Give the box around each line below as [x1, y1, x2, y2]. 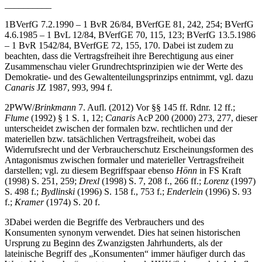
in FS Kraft [197, 165, 241, 175]
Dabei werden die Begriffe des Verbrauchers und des [9, 216, 204, 227]
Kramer [15, 196, 44, 207]
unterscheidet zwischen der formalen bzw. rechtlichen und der [5, 123, 232, 133]
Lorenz [204, 175, 229, 186]
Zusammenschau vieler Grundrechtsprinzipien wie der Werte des [5, 61, 243, 71]
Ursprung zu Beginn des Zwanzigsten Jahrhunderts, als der [5, 237, 222, 248]
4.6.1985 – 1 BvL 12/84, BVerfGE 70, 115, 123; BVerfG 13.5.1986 [5, 29, 256, 40]
